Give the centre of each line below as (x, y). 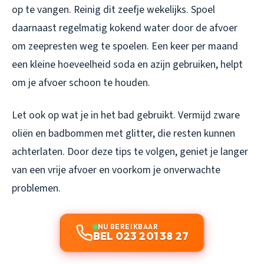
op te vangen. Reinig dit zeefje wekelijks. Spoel (113, 10)
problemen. (36, 189)
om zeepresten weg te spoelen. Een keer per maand (125, 47)
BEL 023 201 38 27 (141, 236)
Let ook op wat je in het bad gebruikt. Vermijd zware (126, 115)
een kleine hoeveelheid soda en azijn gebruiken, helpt (127, 65)
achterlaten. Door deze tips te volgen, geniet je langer (130, 152)
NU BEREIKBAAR (128, 227)
